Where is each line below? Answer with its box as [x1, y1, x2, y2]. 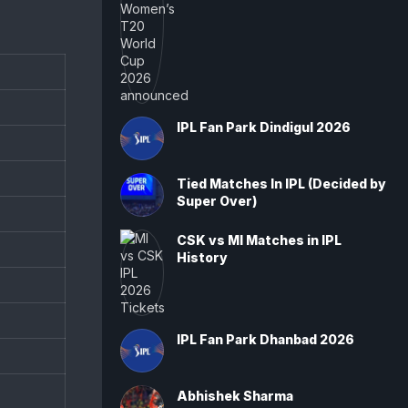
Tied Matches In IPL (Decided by [177, 176, 386, 191]
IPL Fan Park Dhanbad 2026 [177, 331, 354, 347]
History [177, 250, 228, 265]
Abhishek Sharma [177, 388, 293, 403]
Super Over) [177, 193, 257, 209]
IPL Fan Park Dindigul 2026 [177, 119, 351, 135]
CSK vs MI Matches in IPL [177, 232, 342, 248]
